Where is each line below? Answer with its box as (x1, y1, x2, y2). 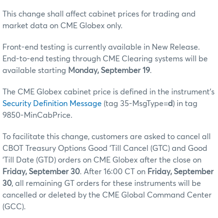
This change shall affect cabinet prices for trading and (2, 10, 196, 18)
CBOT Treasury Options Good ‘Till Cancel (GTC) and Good (2, 145, 207, 153)
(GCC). (2, 203, 26, 211)
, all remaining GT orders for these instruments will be (12, 180, 201, 188)
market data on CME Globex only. (2, 22, 123, 30)
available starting (2, 67, 66, 75)
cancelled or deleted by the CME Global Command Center (2, 191, 212, 200)
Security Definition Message (2, 100, 102, 108)
